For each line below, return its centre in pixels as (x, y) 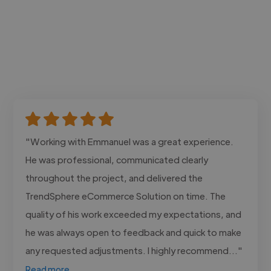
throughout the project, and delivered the (114, 177)
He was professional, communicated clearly (117, 159)
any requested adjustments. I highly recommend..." (134, 250)
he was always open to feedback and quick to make (134, 232)
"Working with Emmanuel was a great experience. (130, 141)
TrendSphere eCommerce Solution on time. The (126, 195)
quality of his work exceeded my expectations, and (134, 214)
